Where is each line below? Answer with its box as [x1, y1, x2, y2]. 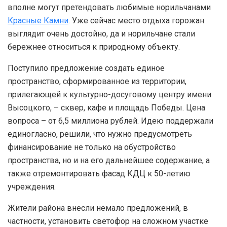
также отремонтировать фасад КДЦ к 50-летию [8, 168, 191, 178]
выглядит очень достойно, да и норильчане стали [8, 28, 195, 39]
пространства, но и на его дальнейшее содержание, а [8, 155, 210, 165]
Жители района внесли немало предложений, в [8, 203, 188, 213]
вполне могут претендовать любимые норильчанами [8, 2, 211, 12]
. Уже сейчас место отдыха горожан [68, 15, 204, 25]
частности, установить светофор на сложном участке [8, 216, 208, 226]
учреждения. [8, 181, 56, 192]
